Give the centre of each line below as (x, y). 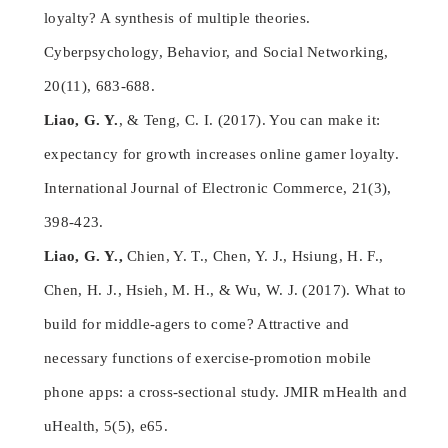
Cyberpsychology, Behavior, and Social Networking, (216, 52)
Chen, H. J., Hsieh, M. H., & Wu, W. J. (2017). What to (225, 290)
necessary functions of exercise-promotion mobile (208, 358)
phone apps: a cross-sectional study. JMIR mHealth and (225, 392)
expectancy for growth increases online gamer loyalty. (221, 154)
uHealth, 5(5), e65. (106, 426)
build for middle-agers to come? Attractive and (197, 324)
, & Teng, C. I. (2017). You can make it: (249, 120)
